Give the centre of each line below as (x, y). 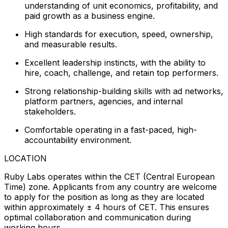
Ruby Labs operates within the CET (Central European (109, 176)
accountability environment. (78, 140)
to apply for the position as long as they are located (104, 197)
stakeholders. (50, 111)
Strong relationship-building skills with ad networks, (124, 91)
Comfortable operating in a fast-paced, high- (111, 130)
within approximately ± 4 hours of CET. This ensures (107, 207)
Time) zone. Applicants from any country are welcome (110, 187)
